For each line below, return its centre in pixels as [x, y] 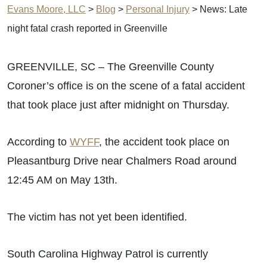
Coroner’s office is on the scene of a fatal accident [126, 86]
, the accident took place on [164, 142]
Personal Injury [158, 9]
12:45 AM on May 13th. [64, 180]
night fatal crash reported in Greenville [87, 28]
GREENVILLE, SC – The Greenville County [111, 67]
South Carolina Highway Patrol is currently [108, 254]
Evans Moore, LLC [46, 9]
